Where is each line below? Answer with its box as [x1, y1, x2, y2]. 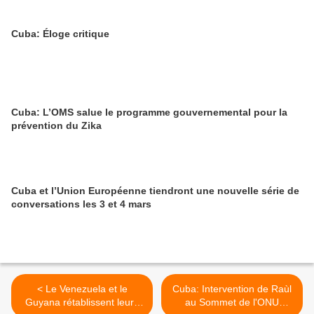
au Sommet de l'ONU [185, 296, 279, 308]
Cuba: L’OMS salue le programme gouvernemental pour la [11, 107, 287, 118]
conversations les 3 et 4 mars [11, 198, 151, 210]
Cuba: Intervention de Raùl [172, 283, 292, 294]
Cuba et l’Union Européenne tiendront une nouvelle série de [11, 185, 299, 196]
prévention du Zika [11, 120, 102, 131]
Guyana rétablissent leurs [25, 296, 139, 308]
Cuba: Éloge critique [11, 28, 109, 39]
